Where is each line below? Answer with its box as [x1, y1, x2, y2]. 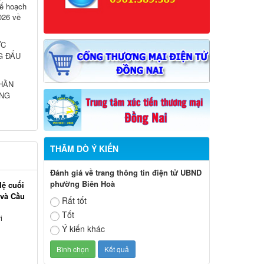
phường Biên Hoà [49, 177, 115, 189]
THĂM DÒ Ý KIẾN [49, 142, 118, 154]
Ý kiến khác [61, 222, 105, 235]
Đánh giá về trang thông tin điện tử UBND [49, 166, 202, 178]
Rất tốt [61, 194, 87, 206]
